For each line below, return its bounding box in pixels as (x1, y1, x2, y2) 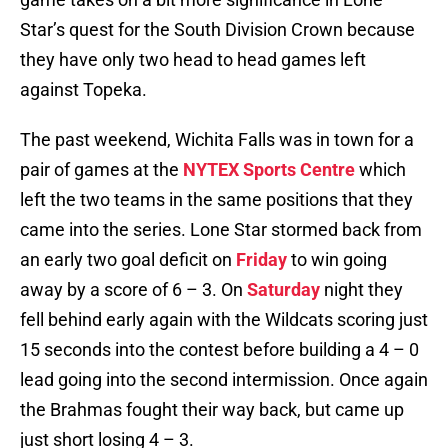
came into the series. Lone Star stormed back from (20, 219, 422, 241)
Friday (236, 249, 287, 271)
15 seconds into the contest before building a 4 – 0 (20, 339, 419, 361)
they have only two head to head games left (20, 49, 366, 71)
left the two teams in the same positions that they (20, 189, 413, 211)
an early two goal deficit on (20, 249, 236, 271)
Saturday (247, 279, 320, 301)
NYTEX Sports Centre (183, 159, 355, 181)
